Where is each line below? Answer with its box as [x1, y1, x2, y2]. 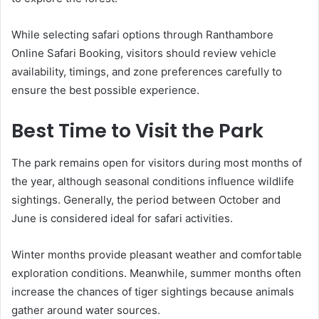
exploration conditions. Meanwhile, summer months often [11, 266, 301, 280]
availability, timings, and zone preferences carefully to [11, 65, 282, 79]
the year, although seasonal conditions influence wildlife [11, 174, 294, 188]
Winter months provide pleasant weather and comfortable [11, 247, 302, 261]
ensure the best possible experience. [11, 83, 199, 98]
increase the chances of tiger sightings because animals [11, 284, 294, 298]
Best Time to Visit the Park [11, 117, 263, 145]
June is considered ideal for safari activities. [11, 211, 233, 225]
